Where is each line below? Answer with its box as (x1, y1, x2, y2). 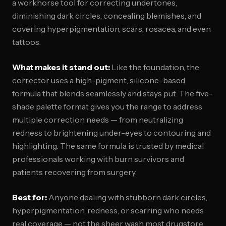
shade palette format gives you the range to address (12, 101, 202, 111)
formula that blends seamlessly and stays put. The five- (12, 88, 213, 98)
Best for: (12, 192, 47, 202)
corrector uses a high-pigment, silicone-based (12, 75, 185, 85)
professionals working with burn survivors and (12, 154, 184, 164)
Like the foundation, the (110, 62, 199, 72)
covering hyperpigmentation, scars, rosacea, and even (12, 24, 211, 34)
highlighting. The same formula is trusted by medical (12, 141, 204, 151)
